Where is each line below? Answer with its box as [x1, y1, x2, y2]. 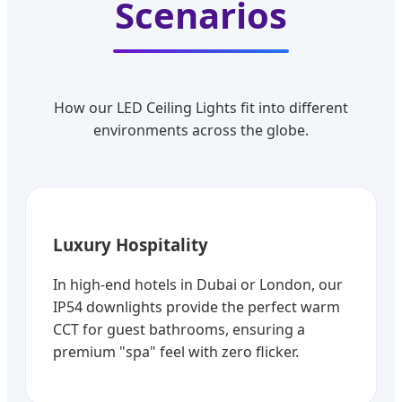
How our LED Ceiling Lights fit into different [54, 97, 348, 118]
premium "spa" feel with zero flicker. [53, 342, 299, 363]
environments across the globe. [93, 119, 309, 140]
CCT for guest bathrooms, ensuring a [53, 319, 305, 340]
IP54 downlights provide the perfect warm [53, 297, 340, 318]
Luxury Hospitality [53, 232, 208, 256]
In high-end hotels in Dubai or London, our [53, 275, 343, 295]
